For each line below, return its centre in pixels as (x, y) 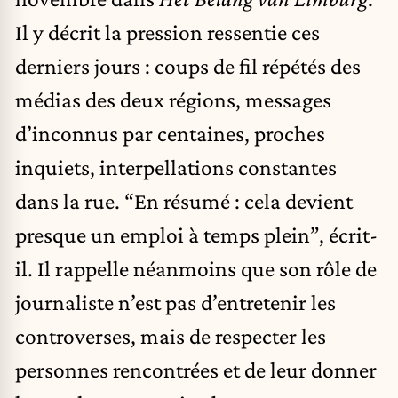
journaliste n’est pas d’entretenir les (175, 302)
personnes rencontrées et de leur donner (196, 369)
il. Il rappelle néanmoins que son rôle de (196, 268)
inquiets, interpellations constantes (176, 167)
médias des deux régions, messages (173, 99)
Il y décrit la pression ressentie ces (167, 32)
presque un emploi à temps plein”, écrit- (196, 234)
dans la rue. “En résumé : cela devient (184, 200)
